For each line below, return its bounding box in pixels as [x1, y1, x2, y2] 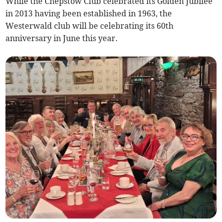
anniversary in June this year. [5, 33, 118, 43]
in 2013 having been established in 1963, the [5, 8, 172, 18]
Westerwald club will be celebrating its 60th [5, 20, 174, 31]
